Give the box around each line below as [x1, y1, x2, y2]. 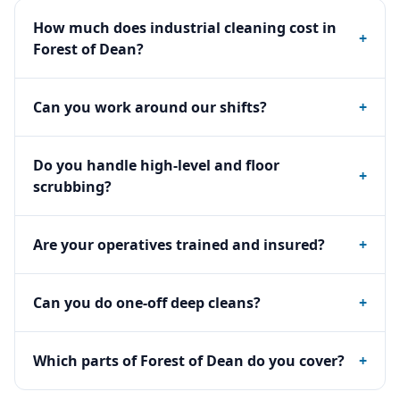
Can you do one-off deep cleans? [33, 293, 261, 312]
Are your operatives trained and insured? [33, 235, 325, 254]
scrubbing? [33, 177, 112, 196]
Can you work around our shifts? [33, 97, 267, 117]
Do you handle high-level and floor [33, 155, 279, 175]
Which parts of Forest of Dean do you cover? [33, 351, 345, 371]
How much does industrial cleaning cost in [33, 18, 337, 37]
